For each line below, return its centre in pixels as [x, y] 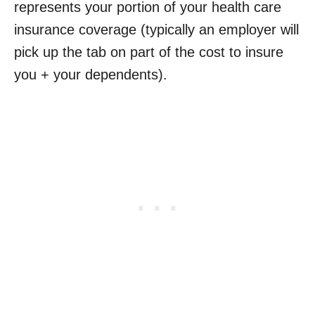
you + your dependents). [91, 74]
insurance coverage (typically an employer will [156, 29]
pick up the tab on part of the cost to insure [149, 52]
